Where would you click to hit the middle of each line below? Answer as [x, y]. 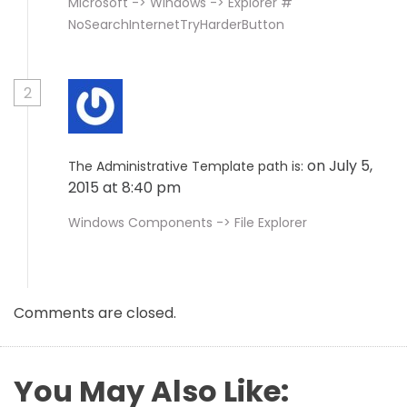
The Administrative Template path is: [186, 166]
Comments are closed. [95, 313]
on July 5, [340, 166]
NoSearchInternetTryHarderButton [176, 25]
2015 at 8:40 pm [126, 188]
